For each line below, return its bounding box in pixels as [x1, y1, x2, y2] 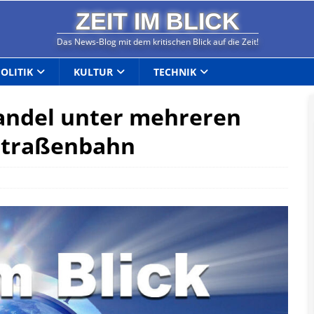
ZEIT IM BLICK [76, 8, 240, 35]
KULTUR [74, 64, 114, 78]
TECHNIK [153, 64, 197, 78]
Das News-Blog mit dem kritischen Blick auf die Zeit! [57, 36, 259, 48]
